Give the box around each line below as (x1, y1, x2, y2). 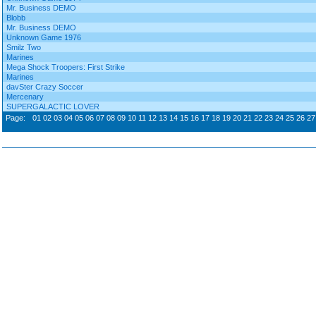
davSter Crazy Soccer (6, 83, 83, 91)
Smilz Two (6, 43, 41, 51)
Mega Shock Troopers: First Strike (6, 63, 125, 71)
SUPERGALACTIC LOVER (6, 102, 99, 111)
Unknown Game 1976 (6, 33, 81, 42)
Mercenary (6, 92, 44, 101)
